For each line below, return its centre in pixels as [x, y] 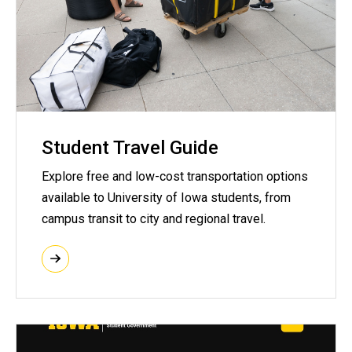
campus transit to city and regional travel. [154, 218]
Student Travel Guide [130, 148]
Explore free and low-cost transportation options [175, 176]
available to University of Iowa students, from [166, 197]
